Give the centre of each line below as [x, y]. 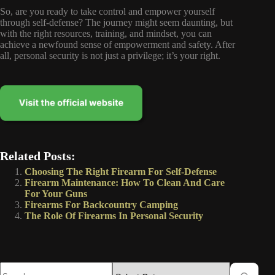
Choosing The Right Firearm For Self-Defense [121, 171]
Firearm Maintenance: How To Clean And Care [125, 182]
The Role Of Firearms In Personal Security [114, 215]
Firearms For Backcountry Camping [101, 204]
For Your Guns [56, 193]
